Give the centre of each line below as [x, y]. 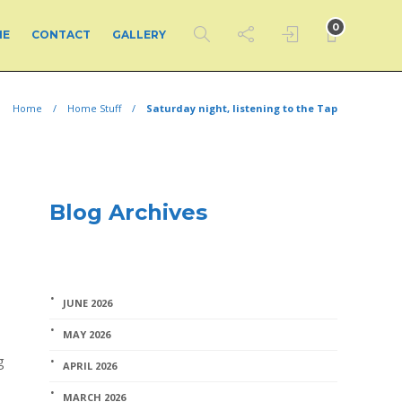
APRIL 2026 [90, 366]
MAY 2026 [87, 334]
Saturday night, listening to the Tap [242, 108]
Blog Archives [129, 212]
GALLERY [139, 35]
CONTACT [61, 35]
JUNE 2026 [88, 303]
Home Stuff [94, 108]
